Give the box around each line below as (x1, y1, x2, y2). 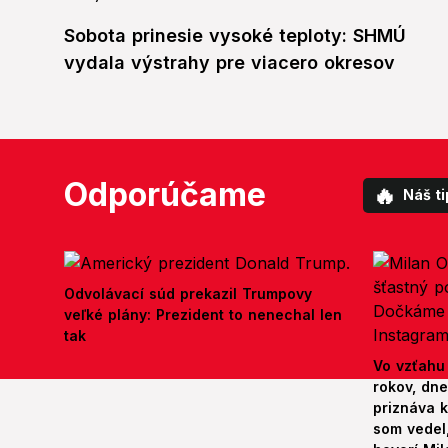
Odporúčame (64, 175, 266, 215)
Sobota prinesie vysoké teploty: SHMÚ (64, 25, 406, 47)
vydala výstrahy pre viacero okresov (64, 52, 395, 74)
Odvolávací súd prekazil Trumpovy (64, 285, 312, 303)
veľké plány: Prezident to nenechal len (64, 306, 342, 324)
